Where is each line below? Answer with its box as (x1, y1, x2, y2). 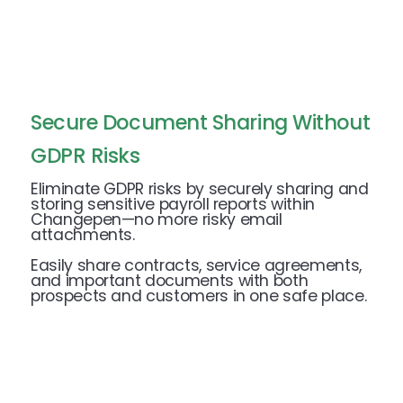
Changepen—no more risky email (31, 208, 282, 230)
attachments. (31, 223, 135, 246)
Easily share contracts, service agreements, (31, 254, 362, 276)
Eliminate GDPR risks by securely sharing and (31, 177, 369, 200)
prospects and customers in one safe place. (31, 284, 367, 307)
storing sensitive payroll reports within (31, 193, 315, 215)
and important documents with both (31, 269, 309, 291)
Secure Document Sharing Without (31, 107, 371, 137)
